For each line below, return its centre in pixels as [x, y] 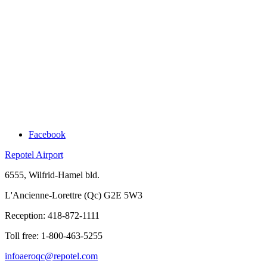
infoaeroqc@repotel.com [51, 256]
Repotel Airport [34, 154]
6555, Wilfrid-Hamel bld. [52, 175]
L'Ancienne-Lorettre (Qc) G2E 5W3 [74, 195]
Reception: [26, 215]
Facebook [47, 134]
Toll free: [23, 235]
